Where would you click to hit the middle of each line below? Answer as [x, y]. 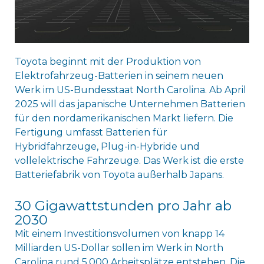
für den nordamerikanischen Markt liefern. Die [124, 118]
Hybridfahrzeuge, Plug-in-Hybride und [107, 146]
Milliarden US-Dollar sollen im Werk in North [119, 247]
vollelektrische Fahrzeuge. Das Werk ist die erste [129, 160]
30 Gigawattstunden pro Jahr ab [123, 205]
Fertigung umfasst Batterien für [91, 132]
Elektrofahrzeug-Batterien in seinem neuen [119, 75]
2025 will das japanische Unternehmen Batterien [130, 104]
